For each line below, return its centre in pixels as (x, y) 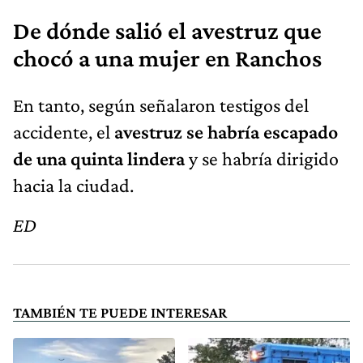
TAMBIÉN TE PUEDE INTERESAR (120, 313)
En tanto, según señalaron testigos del (161, 105)
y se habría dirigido (262, 159)
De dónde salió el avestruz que (167, 31)
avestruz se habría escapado (226, 132)
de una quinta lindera (99, 159)
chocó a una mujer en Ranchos (167, 59)
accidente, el (64, 132)
